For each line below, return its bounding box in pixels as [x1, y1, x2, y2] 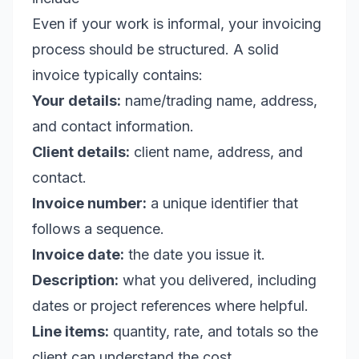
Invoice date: [32, 246, 124, 263]
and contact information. [32, 118, 194, 135]
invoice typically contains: [32, 67, 203, 83]
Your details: [32, 92, 121, 109]
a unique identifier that [147, 195, 298, 212]
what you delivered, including [119, 272, 317, 288]
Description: [32, 272, 119, 288]
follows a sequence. [32, 220, 164, 237]
